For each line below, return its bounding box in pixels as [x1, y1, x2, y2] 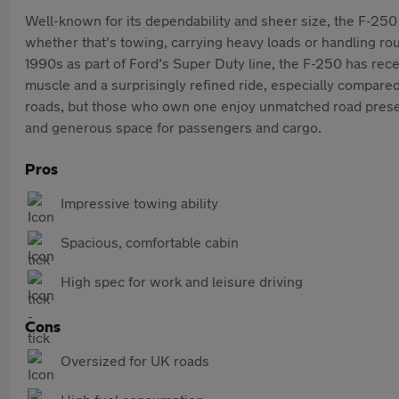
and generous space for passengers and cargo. [25, 118, 322, 135]
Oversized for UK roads [61, 352, 209, 369]
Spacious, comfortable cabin [61, 233, 239, 250]
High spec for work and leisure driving [61, 273, 303, 289]
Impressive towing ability [61, 194, 218, 211]
